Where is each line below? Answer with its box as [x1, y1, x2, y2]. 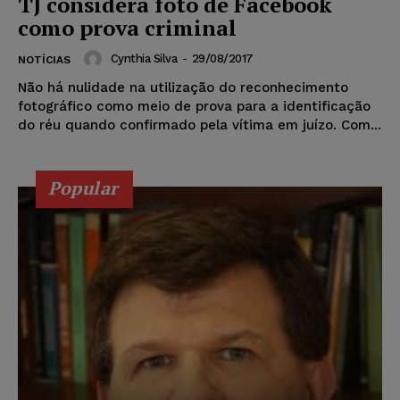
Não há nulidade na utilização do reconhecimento [18, 79, 348, 96]
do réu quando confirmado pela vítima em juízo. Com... [18, 116, 381, 133]
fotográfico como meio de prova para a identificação [18, 97, 371, 114]
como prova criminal [18, 12, 237, 42]
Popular [48, 175, 119, 200]
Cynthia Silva [110, 52, 177, 66]
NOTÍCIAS [18, 53, 71, 66]
